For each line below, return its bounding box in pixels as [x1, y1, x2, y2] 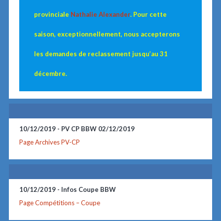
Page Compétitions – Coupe [19, 199, 100, 207]
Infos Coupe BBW [61, 185, 116, 194]
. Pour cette [130, 10, 167, 18]
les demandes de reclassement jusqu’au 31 [34, 49, 168, 58]
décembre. [34, 69, 68, 77]
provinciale [34, 10, 71, 18]
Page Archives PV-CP [19, 138, 80, 147]
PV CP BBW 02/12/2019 [61, 125, 135, 133]
